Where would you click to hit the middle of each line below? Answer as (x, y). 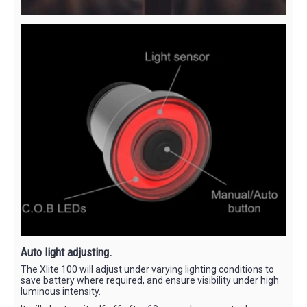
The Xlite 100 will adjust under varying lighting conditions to (147, 269)
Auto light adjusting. (66, 252)
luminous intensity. (61, 291)
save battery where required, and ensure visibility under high (150, 280)
